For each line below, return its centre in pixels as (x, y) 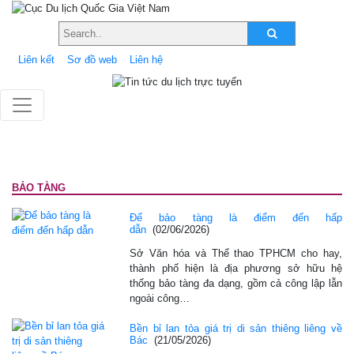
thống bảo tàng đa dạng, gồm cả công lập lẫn (236, 283)
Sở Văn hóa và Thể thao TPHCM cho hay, (236, 253)
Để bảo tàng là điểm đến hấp (236, 217)
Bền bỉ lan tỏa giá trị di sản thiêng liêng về (236, 328)
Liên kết (36, 59)
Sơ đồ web (92, 59)
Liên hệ (146, 59)
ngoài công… (160, 298)
